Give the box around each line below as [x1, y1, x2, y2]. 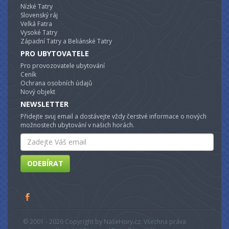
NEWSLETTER [20, 99, 68, 109]
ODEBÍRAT [27, 158, 63, 168]
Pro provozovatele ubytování [20, 61, 105, 70]
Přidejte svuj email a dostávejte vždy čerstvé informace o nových [20, 111, 207, 121]
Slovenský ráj [20, 10, 58, 19]
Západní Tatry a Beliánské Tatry [20, 36, 112, 45]
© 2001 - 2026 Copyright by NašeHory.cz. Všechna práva [23, 217, 186, 226]
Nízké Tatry [20, 2, 53, 11]
